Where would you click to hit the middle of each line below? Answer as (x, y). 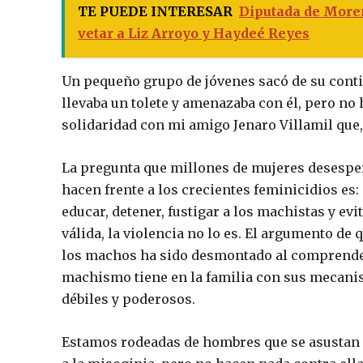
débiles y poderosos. (128, 299)
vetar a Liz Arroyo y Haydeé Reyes (194, 33)
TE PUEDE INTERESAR (155, 11)
